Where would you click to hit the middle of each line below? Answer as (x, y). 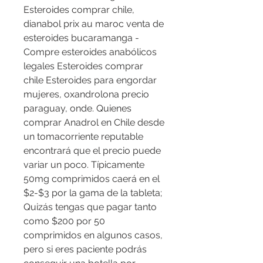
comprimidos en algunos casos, (93, 235)
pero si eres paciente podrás (85, 249)
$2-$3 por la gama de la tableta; (93, 193)
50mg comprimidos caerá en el (92, 179)
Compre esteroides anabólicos (90, 52)
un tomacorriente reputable (83, 137)
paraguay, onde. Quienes (77, 109)
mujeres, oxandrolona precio (86, 95)
